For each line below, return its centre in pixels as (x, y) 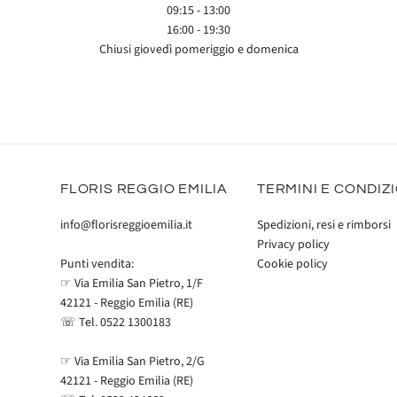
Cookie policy (292, 264)
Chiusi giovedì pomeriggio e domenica (198, 49)
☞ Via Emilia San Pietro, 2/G (132, 362)
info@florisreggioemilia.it (126, 225)
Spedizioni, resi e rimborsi (324, 225)
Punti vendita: (97, 265)
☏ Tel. (80, 323)
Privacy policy (293, 244)
